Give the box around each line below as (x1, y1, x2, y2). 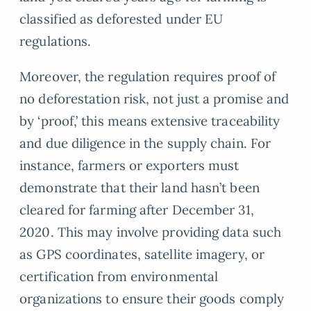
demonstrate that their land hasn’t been (19, 178, 260, 196)
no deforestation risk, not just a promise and (19, 90, 289, 107)
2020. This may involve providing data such (19, 223, 282, 240)
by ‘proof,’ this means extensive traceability (19, 112, 280, 129)
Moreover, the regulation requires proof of (19, 67, 276, 85)
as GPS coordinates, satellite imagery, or (19, 245, 265, 262)
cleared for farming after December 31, (19, 201, 254, 218)
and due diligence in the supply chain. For (19, 134, 271, 151)
